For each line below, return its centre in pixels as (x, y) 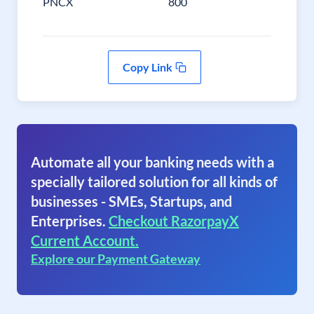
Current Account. (85, 240)
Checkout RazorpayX (174, 221)
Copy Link (147, 67)
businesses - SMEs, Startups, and (131, 201)
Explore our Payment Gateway (116, 259)
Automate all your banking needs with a (152, 162)
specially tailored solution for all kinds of (154, 182)
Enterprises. (68, 221)
